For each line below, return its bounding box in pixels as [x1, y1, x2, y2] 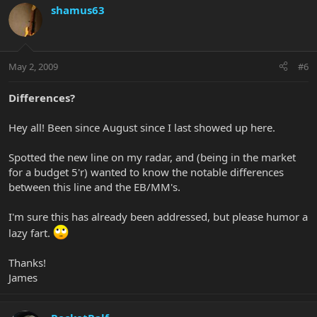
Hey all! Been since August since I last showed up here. [8, 120, 275, 134]
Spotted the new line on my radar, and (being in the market [8, 149, 296, 164]
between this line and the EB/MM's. [8, 179, 180, 194]
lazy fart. [8, 225, 53, 240]
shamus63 [51, 3, 105, 18]
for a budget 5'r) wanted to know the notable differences [8, 164, 284, 179]
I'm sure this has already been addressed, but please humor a [8, 209, 308, 224]
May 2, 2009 [8, 59, 58, 73]
